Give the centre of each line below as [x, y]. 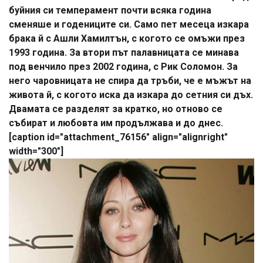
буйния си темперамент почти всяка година [110, 11]
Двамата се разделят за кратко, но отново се [116, 109]
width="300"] [36, 151]
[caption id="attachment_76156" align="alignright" [118, 137]
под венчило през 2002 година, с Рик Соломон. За [123, 67]
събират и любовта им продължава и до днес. [116, 123]
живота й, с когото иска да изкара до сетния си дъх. [131, 95]
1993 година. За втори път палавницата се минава [124, 53]
